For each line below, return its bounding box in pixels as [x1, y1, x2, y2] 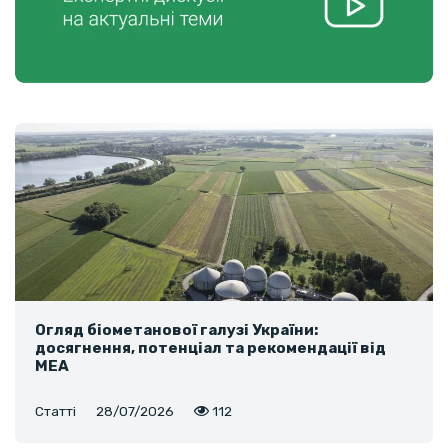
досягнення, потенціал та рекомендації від [35, 339, 386, 358]
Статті [35, 403, 76, 420]
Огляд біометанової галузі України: [35, 321, 319, 340]
